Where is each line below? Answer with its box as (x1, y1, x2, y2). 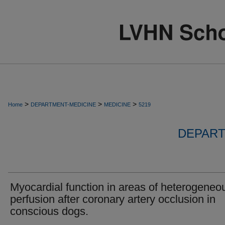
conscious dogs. (10, 205, 88, 217)
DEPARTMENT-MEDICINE (31, 101, 96, 107)
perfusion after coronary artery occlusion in (10, 193, 215, 205)
